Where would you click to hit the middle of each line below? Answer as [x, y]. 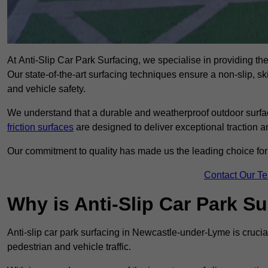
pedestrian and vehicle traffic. [69, 247]
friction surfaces [40, 127]
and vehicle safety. [46, 89]
